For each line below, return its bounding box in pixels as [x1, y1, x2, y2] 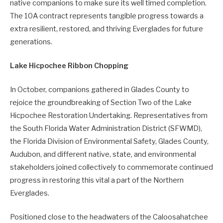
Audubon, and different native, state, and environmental [10, 150, 196, 159]
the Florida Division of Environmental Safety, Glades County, [10, 137, 209, 146]
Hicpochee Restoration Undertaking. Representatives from [10, 111, 208, 120]
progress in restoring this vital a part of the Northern [10, 176, 184, 185]
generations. [10, 37, 52, 46]
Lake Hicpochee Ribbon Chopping [10, 61, 128, 70]
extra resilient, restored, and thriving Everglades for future [10, 24, 203, 33]
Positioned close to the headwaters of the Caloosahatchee [10, 213, 208, 222]
